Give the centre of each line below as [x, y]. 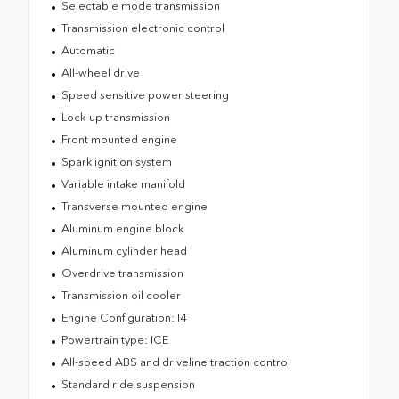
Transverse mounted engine [134, 206]
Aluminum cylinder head [124, 250]
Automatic [88, 50]
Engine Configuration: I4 [123, 317]
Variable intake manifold [123, 183]
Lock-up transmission [115, 117]
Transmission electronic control [142, 28]
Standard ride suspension [128, 384]
